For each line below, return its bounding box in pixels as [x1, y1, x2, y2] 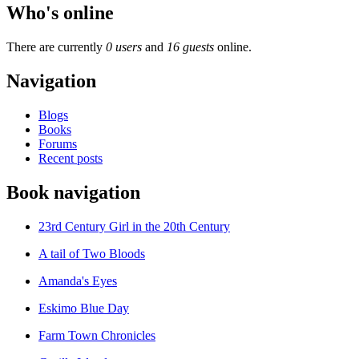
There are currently [6, 39, 106, 54]
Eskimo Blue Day [38, 301, 129, 315]
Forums [38, 136, 77, 151]
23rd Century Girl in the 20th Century [38, 219, 230, 233]
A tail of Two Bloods [38, 246, 145, 260]
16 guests [167, 39, 214, 54]
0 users [106, 39, 142, 54]
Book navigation [6, 181, 140, 203]
